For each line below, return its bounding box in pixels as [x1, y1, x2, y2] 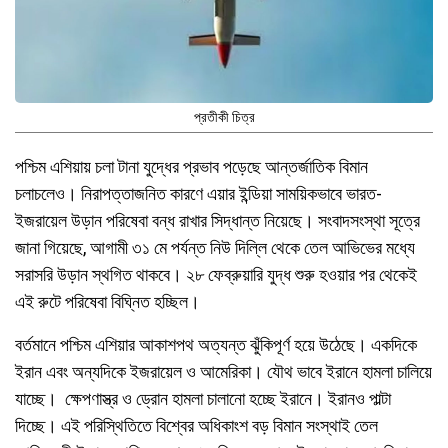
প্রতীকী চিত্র [193, 108, 255, 125]
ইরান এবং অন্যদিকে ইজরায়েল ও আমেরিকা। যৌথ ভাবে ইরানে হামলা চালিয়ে [15, 360, 432, 382]
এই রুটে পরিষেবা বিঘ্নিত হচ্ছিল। [15, 290, 200, 312]
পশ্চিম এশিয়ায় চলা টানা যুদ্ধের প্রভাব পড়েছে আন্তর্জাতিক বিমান [15, 155, 368, 177]
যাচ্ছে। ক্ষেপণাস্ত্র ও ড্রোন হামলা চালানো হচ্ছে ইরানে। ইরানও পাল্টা [15, 387, 391, 409]
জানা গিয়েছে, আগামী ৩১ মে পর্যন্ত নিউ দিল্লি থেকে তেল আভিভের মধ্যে [15, 236, 415, 258]
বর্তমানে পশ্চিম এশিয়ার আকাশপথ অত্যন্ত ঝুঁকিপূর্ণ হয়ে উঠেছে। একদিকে [15, 333, 417, 355]
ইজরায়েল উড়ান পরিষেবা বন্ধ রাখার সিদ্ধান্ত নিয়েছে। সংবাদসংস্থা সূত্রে [15, 209, 420, 231]
